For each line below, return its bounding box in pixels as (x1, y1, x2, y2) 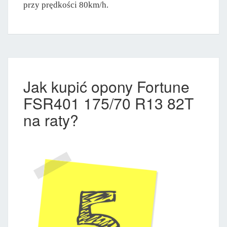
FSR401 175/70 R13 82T (23, 92, 194, 115)
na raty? (23, 109, 79, 131)
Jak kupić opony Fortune (23, 75, 190, 98)
